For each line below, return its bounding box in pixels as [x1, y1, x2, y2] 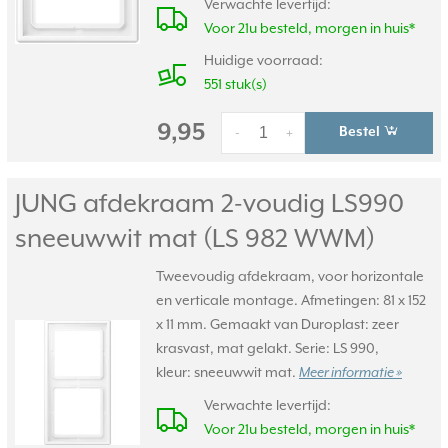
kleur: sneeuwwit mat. [156, 364, 299, 380]
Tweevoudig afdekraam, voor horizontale [156, 268, 424, 284]
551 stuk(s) [204, 76, 267, 92]
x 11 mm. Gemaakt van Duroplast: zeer [156, 316, 399, 332]
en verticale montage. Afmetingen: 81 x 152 [156, 292, 426, 308]
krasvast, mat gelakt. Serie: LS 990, [156, 340, 379, 356]
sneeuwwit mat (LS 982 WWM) [15, 223, 375, 253]
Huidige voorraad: [204, 52, 323, 68]
